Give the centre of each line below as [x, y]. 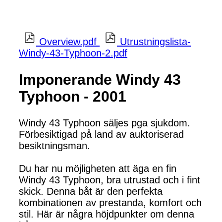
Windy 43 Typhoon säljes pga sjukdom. [105, 123]
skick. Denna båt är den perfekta [91, 191]
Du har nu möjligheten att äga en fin [98, 168]
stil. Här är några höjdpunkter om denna [107, 214]
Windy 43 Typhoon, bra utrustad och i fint [110, 180]
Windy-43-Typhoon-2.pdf [73, 53]
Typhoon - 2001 [73, 96]
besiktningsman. [55, 145]
